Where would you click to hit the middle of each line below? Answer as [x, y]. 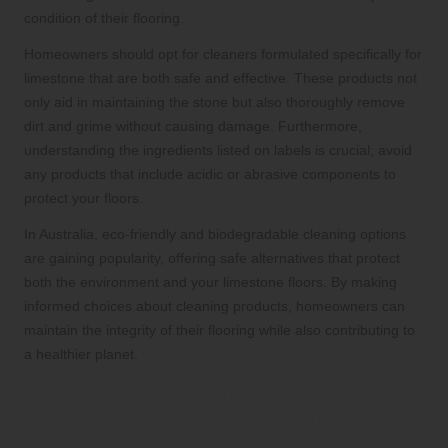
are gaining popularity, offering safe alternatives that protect [212, 258]
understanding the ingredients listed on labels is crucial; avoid [218, 150]
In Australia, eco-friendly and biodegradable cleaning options [215, 234]
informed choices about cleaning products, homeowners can [214, 306]
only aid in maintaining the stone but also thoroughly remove [214, 102]
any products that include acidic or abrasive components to [210, 174]
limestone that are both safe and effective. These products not [220, 78]
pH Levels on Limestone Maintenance [216, 421]
